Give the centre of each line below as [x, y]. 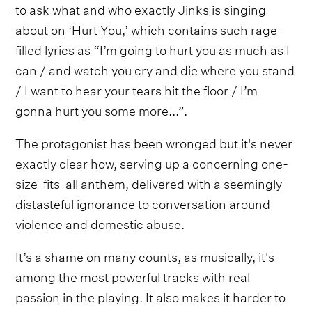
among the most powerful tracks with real [133, 275]
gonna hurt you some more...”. [102, 109]
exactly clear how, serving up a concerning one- [152, 162]
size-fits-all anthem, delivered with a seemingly [149, 182]
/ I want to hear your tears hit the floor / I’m [137, 88]
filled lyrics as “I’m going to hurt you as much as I [153, 48]
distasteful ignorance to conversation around [143, 202]
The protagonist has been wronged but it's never [154, 141]
